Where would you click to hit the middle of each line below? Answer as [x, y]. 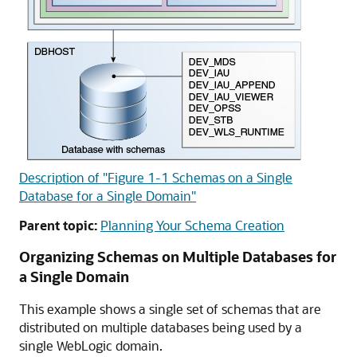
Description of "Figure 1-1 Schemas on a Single [156, 177]
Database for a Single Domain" [108, 196]
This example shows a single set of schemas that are [170, 309]
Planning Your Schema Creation [192, 225]
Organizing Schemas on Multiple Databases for [178, 257]
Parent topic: [58, 225]
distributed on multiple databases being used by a [161, 327]
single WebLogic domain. [91, 345]
